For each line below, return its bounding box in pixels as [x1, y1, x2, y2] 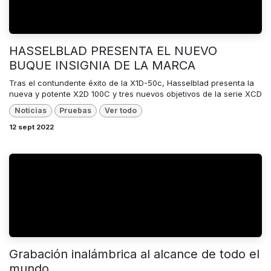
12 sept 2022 [9, 123, 54, 132]
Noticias [14, 106, 47, 116]
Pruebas [59, 106, 92, 116]
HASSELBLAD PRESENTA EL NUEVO [9, 43, 217, 58]
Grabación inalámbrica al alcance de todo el [9, 247, 260, 262]
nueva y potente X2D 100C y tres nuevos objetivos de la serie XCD [9, 88, 262, 99]
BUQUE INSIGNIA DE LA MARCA [9, 57, 195, 73]
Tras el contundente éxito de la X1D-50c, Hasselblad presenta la [9, 77, 254, 88]
